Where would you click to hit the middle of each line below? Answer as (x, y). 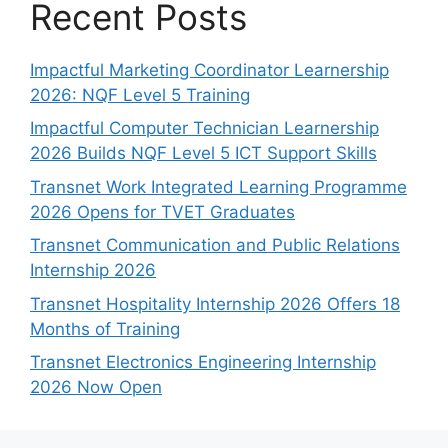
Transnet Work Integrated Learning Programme (218, 186)
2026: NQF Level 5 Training (140, 94)
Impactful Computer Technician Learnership (204, 128)
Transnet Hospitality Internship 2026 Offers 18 (215, 303)
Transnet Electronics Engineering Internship (203, 362)
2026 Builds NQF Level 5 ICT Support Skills (203, 153)
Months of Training (105, 328)
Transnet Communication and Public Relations (215, 245)
